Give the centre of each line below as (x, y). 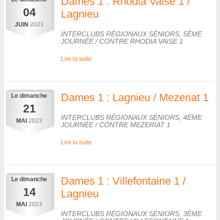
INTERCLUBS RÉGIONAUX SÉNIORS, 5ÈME (131, 34)
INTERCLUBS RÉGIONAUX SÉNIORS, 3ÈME (131, 213)
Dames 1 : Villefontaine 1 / (123, 181)
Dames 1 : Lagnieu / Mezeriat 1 (135, 97)
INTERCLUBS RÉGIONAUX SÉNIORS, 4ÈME (131, 117)
